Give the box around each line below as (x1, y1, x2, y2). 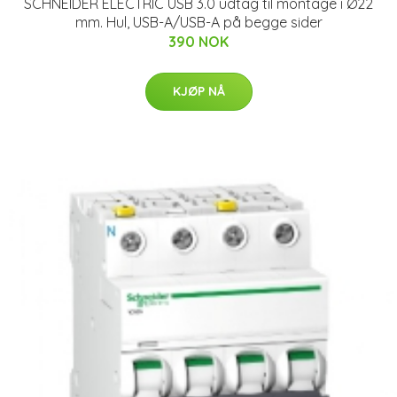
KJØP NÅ (172, 82, 225, 99)
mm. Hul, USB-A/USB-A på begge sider (74, 12, 323, 31)
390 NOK (168, 32, 229, 51)
